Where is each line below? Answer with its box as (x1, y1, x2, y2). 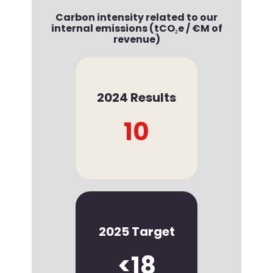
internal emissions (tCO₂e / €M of (51, 21, 222, 36)
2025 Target (98, 223, 175, 241)
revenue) (113, 32, 160, 47)
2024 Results (97, 89, 176, 107)
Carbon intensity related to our (55, 10, 218, 25)
